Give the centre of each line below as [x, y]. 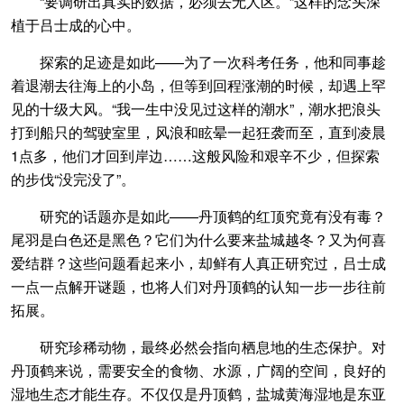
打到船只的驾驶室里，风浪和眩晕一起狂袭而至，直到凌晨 [198, 133]
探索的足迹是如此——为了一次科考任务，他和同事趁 [198, 62]
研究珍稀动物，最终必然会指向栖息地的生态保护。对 [198, 347]
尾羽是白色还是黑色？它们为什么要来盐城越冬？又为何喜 [198, 240]
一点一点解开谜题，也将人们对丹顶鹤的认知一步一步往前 [198, 287]
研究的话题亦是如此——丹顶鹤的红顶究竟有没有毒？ [198, 216]
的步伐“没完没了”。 [73, 179]
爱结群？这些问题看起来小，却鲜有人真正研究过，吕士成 [198, 263]
